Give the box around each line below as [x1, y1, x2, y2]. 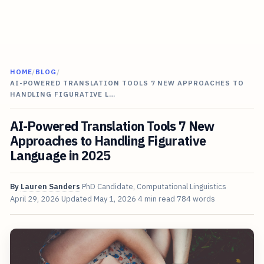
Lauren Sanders [20, 181, 80, 192]
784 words [176, 194, 215, 204]
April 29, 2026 [9, 194, 60, 204]
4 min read [137, 194, 175, 204]
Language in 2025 [9, 147, 111, 164]
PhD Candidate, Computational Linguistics [81, 181, 226, 192]
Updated [61, 194, 94, 204]
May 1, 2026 [93, 194, 136, 204]
